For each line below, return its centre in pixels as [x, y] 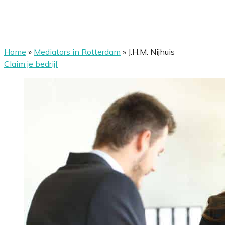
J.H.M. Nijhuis [151, 52]
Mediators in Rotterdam [77, 52]
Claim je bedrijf [31, 64]
